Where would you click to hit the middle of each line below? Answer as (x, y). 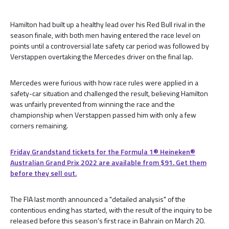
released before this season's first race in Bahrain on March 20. (108, 221)
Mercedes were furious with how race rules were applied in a (104, 83)
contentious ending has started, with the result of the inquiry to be (111, 210)
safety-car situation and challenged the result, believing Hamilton (109, 93)
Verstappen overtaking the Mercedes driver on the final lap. (102, 56)
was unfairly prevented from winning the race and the (93, 104)
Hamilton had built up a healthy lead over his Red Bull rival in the (108, 24)
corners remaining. (39, 125)
